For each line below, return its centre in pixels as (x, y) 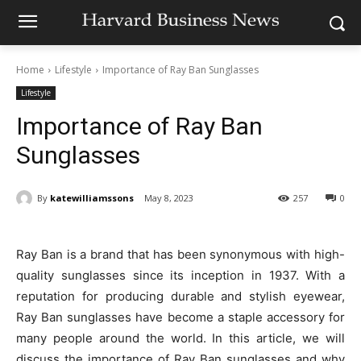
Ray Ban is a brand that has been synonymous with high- (180, 255)
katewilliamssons (92, 197)
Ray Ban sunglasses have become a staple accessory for (180, 317)
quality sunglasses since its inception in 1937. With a (180, 276)
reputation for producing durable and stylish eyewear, (180, 297)
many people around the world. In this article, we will (180, 338)
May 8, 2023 (169, 198)
